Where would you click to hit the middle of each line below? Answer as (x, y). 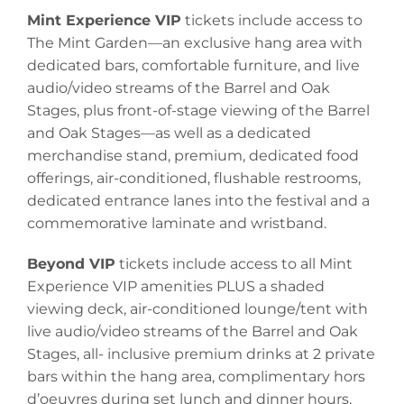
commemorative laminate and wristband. (177, 224)
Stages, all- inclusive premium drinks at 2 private (201, 354)
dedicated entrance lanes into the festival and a (198, 201)
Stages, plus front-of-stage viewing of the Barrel (198, 111)
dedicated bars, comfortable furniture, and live (193, 66)
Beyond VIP (71, 264)
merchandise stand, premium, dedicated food (193, 156)
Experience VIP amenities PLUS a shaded (176, 287)
